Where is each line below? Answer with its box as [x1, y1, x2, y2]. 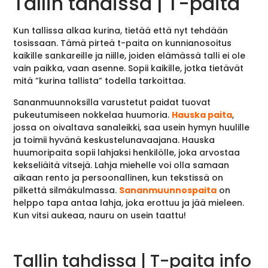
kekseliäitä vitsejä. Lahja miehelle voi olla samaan [13, 159, 230, 171]
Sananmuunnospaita [119, 184, 217, 196]
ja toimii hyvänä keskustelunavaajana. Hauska [13, 133, 215, 146]
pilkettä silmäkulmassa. [13, 184, 120, 196]
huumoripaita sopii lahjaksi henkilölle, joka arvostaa [13, 146, 240, 159]
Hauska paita [172, 108, 233, 121]
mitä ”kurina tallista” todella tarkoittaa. [13, 75, 186, 87]
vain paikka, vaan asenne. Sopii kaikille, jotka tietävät [13, 62, 244, 75]
